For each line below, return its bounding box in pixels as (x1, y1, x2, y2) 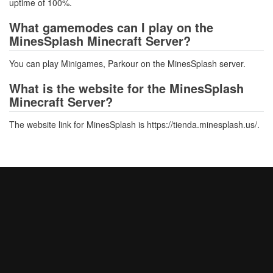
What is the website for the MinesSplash (9, 79, 244, 97)
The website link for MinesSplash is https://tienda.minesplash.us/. (9, 118, 260, 130)
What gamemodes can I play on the (9, 18, 213, 36)
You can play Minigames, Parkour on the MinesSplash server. (9, 57, 246, 69)
